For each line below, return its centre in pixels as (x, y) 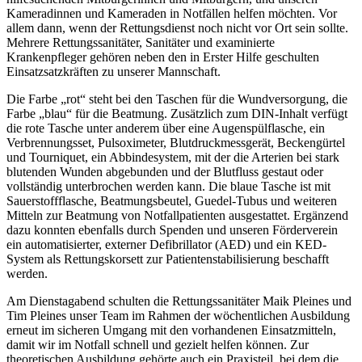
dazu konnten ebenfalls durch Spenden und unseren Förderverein (172, 229)
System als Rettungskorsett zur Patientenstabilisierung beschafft (168, 259)
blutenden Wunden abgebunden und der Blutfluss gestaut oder (165, 171)
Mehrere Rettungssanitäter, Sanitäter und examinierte (141, 42)
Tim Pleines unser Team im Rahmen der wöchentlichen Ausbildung (178, 315)
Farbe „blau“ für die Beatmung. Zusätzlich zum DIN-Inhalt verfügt (177, 113)
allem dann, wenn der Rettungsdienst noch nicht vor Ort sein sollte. (177, 27)
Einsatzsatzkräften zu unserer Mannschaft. (114, 71)
